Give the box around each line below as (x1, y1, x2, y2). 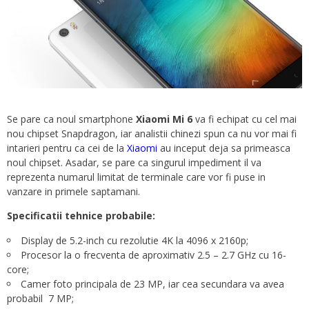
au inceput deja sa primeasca (157, 141, 290, 154)
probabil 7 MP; (7, 291, 74, 305)
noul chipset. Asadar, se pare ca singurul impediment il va (7, 155, 261, 169)
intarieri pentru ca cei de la (7, 141, 127, 154)
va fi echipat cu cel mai (192, 112, 297, 126)
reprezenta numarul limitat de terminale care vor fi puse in (7, 170, 266, 183)
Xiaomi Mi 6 (136, 112, 192, 126)
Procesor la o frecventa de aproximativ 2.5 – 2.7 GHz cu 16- (21, 248, 286, 261)
